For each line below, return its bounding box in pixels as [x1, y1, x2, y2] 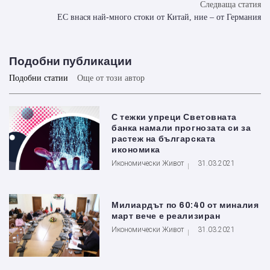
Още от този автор [77, 74, 145, 83]
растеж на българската [111, 134, 216, 144]
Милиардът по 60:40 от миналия [111, 200, 259, 210]
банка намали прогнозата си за [111, 124, 251, 133]
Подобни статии [9, 74, 68, 83]
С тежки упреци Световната [111, 113, 237, 122]
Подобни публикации [9, 55, 132, 68]
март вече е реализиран [111, 211, 221, 221]
